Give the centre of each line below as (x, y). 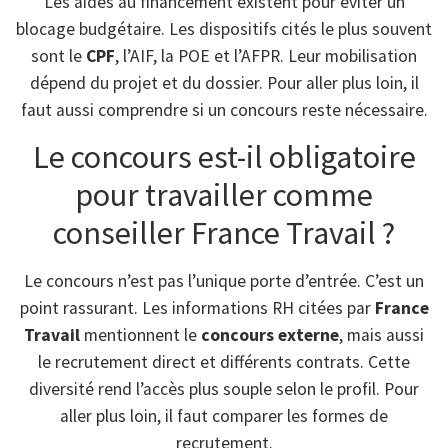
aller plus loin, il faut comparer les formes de (224, 416)
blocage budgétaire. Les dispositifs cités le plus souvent (224, 29)
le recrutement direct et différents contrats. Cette (224, 362)
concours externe (270, 335)
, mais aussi (381, 335)
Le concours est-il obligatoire (224, 157)
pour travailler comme (224, 195)
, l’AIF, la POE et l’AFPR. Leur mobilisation (266, 56)
